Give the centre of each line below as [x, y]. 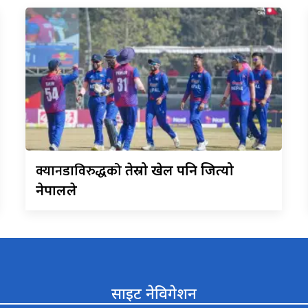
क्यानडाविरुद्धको [81, 171]
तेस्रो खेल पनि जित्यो [180, 170]
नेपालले [57, 190]
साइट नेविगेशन [154, 293]
